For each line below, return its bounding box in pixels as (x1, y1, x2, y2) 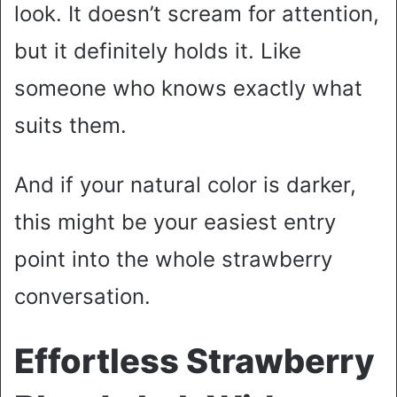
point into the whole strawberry (14, 246, 332, 273)
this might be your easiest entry (14, 209, 336, 236)
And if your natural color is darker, (14, 172, 356, 198)
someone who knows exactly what (14, 75, 362, 102)
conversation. (14, 284, 151, 310)
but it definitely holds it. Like (14, 38, 301, 65)
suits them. (14, 113, 127, 139)
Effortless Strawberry (14, 340, 375, 382)
